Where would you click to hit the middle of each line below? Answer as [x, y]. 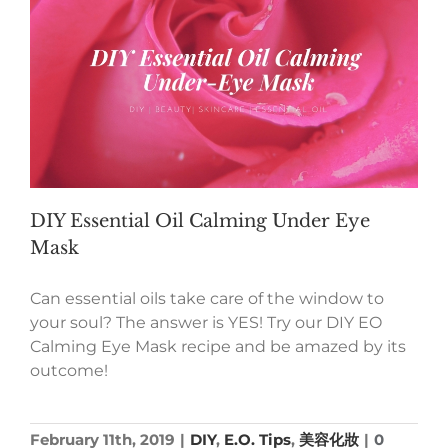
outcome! [69, 371]
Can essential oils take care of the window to [207, 299]
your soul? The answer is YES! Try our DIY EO [206, 323]
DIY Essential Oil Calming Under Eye [200, 221]
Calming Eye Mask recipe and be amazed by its [218, 347]
